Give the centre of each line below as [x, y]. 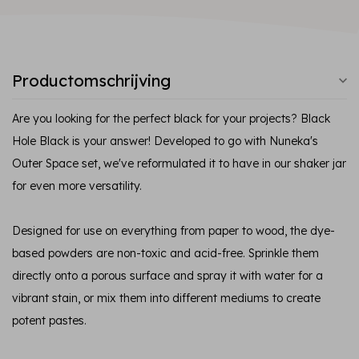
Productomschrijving [91, 81]
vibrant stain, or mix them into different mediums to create [166, 298]
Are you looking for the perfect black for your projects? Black [171, 119]
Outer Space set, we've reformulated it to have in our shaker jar [179, 163]
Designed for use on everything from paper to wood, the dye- [173, 231]
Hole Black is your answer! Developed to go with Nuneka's [165, 141]
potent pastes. [49, 321]
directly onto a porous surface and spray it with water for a [167, 276]
